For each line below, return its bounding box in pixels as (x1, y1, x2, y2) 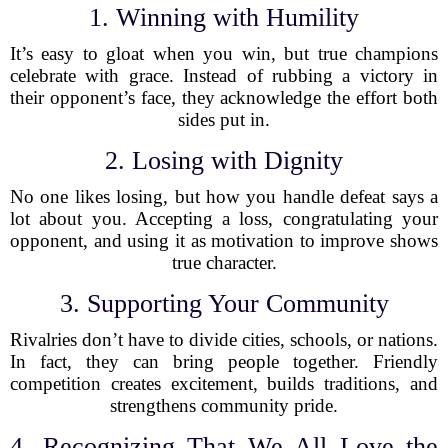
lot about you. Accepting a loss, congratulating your (10, 208, 438, 229)
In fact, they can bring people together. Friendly (10, 351, 438, 372)
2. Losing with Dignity (105, 146, 343, 175)
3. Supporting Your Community (59, 289, 389, 318)
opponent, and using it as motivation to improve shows (10, 230, 438, 251)
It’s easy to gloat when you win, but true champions (10, 43, 438, 64)
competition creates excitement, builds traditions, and (10, 373, 438, 394)
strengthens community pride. (110, 395, 338, 416)
